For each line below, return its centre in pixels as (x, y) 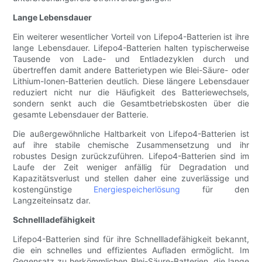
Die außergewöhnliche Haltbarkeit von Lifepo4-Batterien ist (131, 134)
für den (215, 189)
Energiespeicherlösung (137, 189)
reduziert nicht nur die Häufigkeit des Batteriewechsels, (131, 92)
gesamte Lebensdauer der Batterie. (81, 115)
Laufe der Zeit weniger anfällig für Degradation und (131, 167)
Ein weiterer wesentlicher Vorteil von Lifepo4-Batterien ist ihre (131, 37)
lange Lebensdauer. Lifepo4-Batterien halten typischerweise (131, 48)
